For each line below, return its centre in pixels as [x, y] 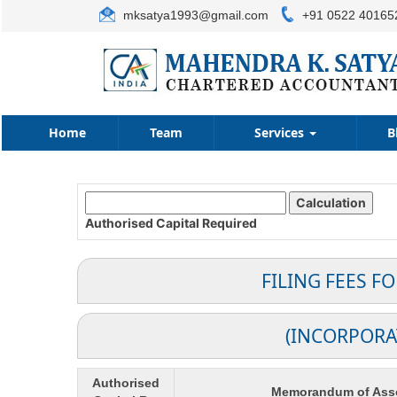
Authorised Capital [142, 223]
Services [281, 132]
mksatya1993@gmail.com [194, 15]
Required [231, 223]
